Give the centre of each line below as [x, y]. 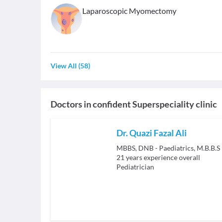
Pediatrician [135, 167]
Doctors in [71, 104]
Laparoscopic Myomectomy [129, 11]
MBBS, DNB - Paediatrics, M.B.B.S [168, 148]
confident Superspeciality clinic [155, 104]
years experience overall [163, 157]
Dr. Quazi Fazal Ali [152, 133]
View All [64, 66]
